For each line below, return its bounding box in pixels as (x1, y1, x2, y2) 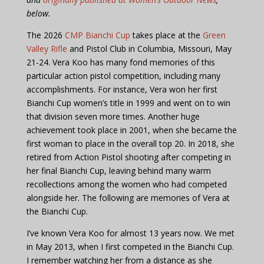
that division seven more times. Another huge (26, 111, 200, 123)
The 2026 (26, 29, 65, 41)
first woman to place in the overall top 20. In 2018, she (26, 138, 235, 150)
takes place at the (130, 29, 203, 41)
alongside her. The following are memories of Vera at (26, 192, 230, 204)
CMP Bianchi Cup (64, 29, 130, 41)
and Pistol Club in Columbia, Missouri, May (67, 43, 232, 55)
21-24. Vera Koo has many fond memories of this (26, 57, 215, 68)
